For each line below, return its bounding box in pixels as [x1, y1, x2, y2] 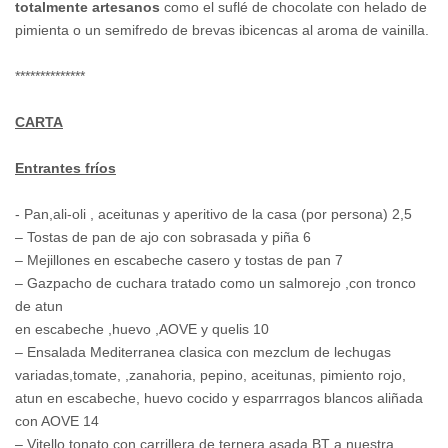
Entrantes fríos [15, 160, 116, 177]
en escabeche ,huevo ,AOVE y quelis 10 [15, 321, 269, 338]
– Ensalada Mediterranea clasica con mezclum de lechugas [15, 344, 391, 361]
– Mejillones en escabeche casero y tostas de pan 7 [15, 252, 343, 269]
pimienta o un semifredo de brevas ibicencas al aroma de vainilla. [15, 22, 429, 39]
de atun [15, 298, 63, 315]
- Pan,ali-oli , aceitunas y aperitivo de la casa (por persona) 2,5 [15, 206, 412, 223]
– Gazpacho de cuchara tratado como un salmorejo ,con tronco [15, 275, 416, 292]
